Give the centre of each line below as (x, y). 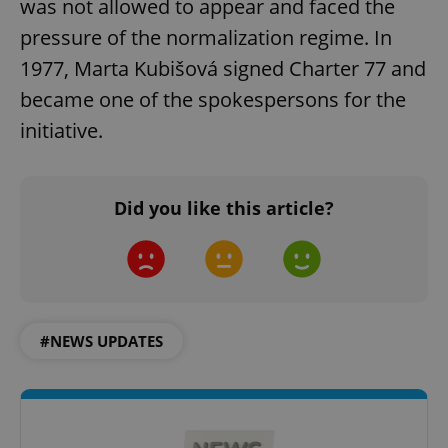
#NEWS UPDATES (101, 341)
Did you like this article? (224, 208)
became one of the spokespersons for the (213, 100)
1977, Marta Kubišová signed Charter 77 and (223, 69)
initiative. (61, 131)
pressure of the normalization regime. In (206, 38)
